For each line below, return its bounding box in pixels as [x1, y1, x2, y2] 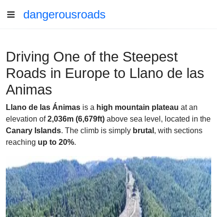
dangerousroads [23, 8, 106, 21]
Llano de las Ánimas [6, 103, 80, 111]
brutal [133, 126, 154, 135]
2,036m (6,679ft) [47, 115, 105, 123]
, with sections [154, 126, 202, 135]
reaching [6, 138, 38, 146]
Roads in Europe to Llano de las [6, 65, 204, 81]
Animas [6, 82, 52, 97]
